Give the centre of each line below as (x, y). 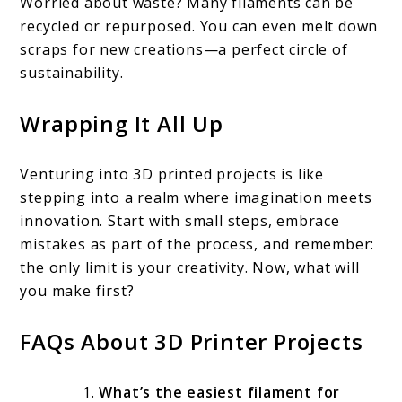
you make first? (77, 291)
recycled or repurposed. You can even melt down (199, 26)
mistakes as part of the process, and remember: (197, 245)
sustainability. (72, 73)
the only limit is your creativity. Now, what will (190, 268)
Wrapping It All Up (122, 124)
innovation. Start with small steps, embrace (180, 221)
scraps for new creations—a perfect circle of (184, 50)
